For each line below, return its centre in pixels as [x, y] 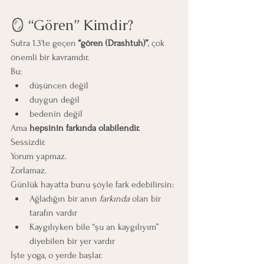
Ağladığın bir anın [65, 198]
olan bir [146, 198]
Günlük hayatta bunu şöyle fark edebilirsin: [92, 184]
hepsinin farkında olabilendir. [85, 128]
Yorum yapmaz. [39, 156]
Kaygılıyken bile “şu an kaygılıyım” [95, 227]
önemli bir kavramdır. [50, 57]
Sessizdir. [28, 142]
